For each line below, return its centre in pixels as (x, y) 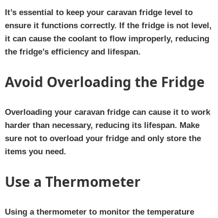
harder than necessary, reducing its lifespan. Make (102, 125)
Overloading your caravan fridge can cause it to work (108, 112)
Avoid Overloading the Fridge (105, 82)
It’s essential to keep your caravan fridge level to (99, 12)
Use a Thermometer (73, 181)
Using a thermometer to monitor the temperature (100, 212)
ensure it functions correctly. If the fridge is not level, (108, 25)
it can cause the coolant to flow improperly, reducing (107, 38)
